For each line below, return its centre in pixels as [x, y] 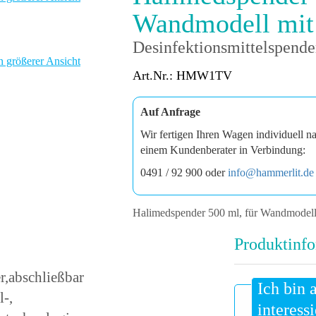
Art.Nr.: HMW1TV [183, 75]
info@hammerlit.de [271, 172]
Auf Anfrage [171, 112]
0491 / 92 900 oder [184, 172]
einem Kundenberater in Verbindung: [223, 150]
